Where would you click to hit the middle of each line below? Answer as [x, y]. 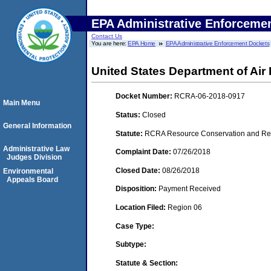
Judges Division [34, 157]
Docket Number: [145, 96]
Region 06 [185, 207]
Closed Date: [139, 170]
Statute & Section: [147, 263]
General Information [37, 126]
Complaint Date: [144, 152]
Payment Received [190, 189]
